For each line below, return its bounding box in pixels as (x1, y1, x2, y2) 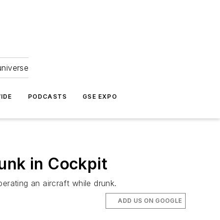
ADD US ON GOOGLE (118, 197, 182, 204)
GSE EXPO (82, 93, 117, 100)
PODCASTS (27, 93, 67, 100)
